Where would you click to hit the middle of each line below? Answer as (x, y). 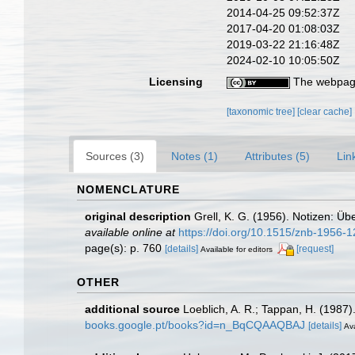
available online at (130, 232)
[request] (315, 248)
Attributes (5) (277, 156)
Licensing (176, 81)
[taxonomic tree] (262, 111)
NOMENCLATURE (128, 189)
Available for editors (237, 249)
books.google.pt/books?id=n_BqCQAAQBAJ (195, 324)
